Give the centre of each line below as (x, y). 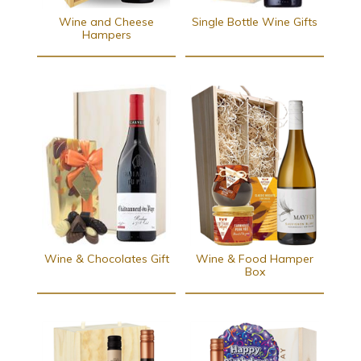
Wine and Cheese (106, 22)
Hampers (106, 35)
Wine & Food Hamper (255, 259)
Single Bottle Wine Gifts (255, 22)
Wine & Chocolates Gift (106, 259)
